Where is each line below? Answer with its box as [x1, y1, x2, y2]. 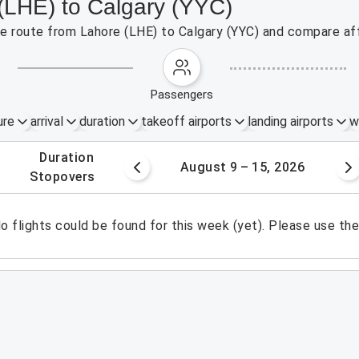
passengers [158, 87, 214, 102]
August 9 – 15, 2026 [179, 159, 305, 175]
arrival [30, 114, 63, 129]
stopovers [38, 169, 95, 184]
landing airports [247, 114, 333, 129]
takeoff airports [140, 114, 232, 129]
